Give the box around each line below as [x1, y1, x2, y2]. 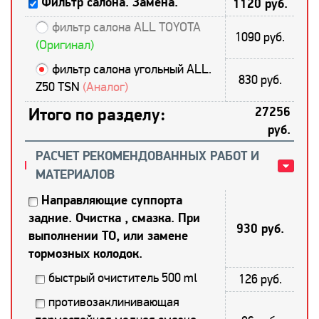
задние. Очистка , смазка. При [28, 209, 200, 226]
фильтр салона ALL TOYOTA [52, 19, 201, 35]
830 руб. [238, 71, 282, 88]
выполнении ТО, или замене [28, 227, 188, 244]
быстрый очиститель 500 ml [48, 269, 197, 286]
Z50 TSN [36, 78, 83, 95]
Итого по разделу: [28, 103, 166, 126]
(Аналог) [83, 78, 128, 95]
